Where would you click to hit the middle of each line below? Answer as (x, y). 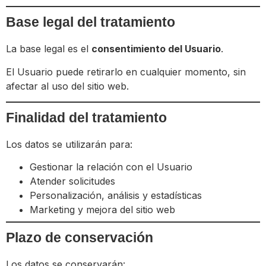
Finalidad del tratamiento (86, 118)
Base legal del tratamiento (91, 22)
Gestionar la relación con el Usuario (111, 167)
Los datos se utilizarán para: (69, 145)
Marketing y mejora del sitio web (102, 210)
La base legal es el (49, 49)
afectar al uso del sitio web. (67, 86)
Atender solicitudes (72, 181)
